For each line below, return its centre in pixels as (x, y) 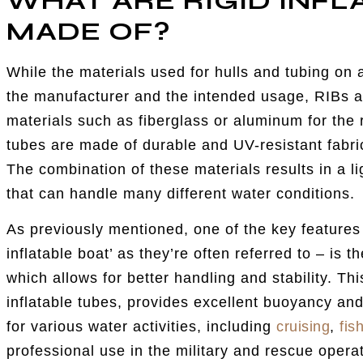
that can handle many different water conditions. (181, 193)
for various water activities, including (142, 327)
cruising (303, 327)
